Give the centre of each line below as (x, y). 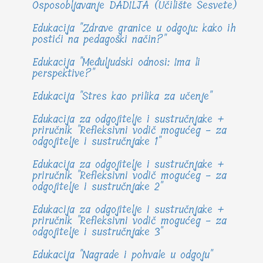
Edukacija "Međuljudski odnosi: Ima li (116, 63)
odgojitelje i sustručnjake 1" (97, 142)
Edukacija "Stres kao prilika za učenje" (122, 97)
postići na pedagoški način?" (99, 40)
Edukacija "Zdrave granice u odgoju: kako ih (134, 28)
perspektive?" (63, 74)
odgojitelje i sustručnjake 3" (97, 232)
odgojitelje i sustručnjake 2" (97, 187)
